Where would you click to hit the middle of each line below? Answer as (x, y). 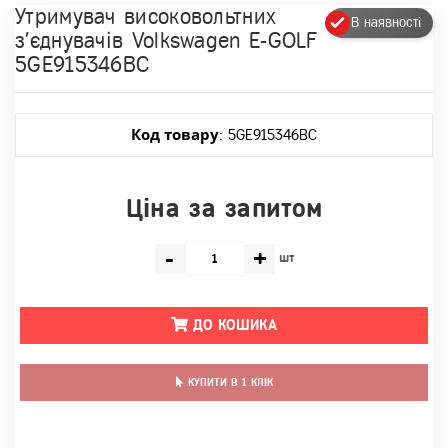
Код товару (175, 134)
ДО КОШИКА (235, 325)
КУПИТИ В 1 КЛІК (230, 382)
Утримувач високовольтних (146, 17)
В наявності (386, 22)
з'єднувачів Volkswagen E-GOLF (166, 41)
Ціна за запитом (224, 208)
